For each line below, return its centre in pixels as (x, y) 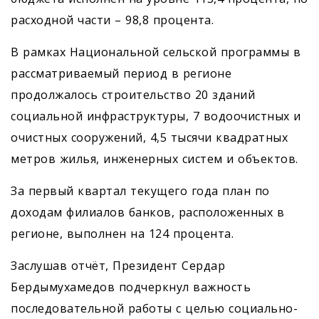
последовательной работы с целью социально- (154, 309)
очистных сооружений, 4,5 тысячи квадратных (149, 138)
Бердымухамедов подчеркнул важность (131, 287)
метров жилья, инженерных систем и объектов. (155, 159)
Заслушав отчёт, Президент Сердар (118, 266)
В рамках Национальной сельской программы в (156, 52)
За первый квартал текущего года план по (140, 191)
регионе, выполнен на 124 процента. (122, 234)
